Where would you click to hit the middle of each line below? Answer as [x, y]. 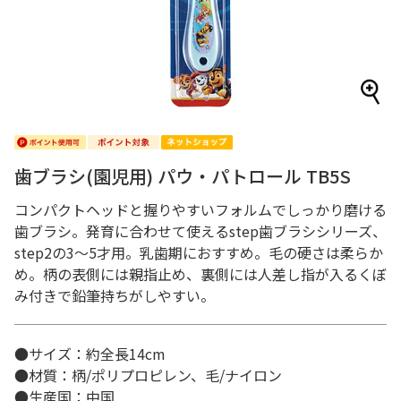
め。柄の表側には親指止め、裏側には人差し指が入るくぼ [200, 274]
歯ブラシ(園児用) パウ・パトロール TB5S [183, 176]
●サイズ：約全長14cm [90, 354]
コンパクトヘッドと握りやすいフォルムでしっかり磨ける [200, 209]
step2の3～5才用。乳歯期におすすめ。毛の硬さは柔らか [199, 252]
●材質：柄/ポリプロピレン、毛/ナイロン [148, 375]
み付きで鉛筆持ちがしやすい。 [115, 295]
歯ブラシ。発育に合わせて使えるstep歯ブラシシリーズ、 [200, 231]
